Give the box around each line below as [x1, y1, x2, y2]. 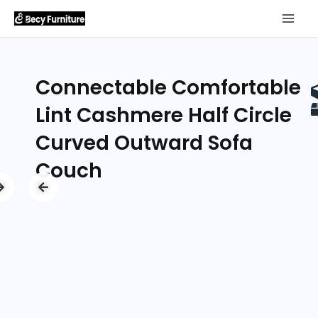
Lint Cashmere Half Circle [35, 102, 292, 130]
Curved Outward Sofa [35, 129, 253, 158]
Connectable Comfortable [35, 74, 301, 102]
